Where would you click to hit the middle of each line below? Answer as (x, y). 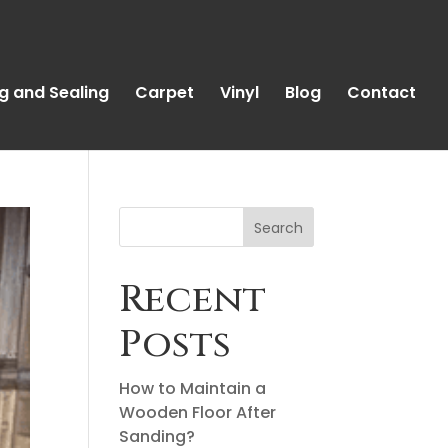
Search (278, 227)
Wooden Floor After (198, 412)
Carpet (164, 92)
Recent (193, 299)
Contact (381, 92)
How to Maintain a (193, 388)
